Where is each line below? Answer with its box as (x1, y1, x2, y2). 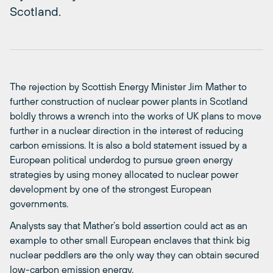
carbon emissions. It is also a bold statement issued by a (10, 139, 247, 151)
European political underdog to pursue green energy (10, 154, 233, 165)
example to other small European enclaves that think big (10, 234, 250, 246)
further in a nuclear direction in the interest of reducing (10, 124, 243, 136)
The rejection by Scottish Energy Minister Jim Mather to (10, 80, 247, 92)
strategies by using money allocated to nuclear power (10, 168, 238, 180)
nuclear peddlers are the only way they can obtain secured (10, 249, 259, 260)
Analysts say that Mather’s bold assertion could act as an (10, 219, 247, 231)
